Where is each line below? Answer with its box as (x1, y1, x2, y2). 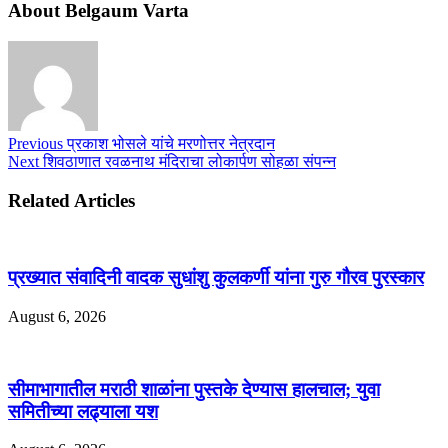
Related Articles (8, 189, 135, 211)
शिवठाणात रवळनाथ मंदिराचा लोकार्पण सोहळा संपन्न (39, 153, 336, 171)
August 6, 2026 (8, 307, 106, 325)
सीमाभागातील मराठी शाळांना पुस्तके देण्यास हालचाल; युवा (8, 378, 380, 400)
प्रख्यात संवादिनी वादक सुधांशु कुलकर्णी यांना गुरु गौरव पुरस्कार (8, 267, 424, 289)
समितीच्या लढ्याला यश (8, 400, 158, 422)
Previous (8, 135, 63, 153)
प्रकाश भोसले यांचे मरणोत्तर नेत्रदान (63, 135, 275, 153)
